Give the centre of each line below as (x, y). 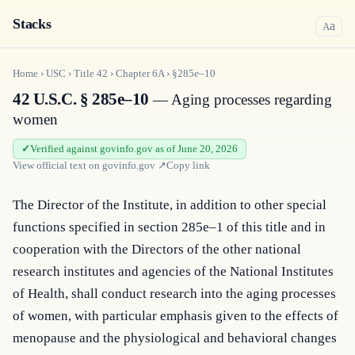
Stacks (32, 24)
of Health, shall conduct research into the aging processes (174, 294)
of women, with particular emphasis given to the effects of (176, 316)
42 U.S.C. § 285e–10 (81, 99)
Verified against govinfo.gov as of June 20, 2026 (134, 149)
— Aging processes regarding (241, 99)
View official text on (57, 165)
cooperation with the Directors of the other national (157, 249)
